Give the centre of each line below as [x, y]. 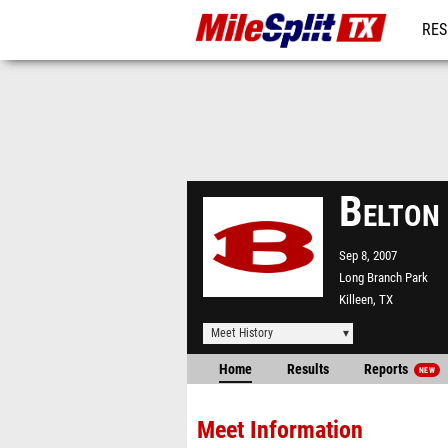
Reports [387, 369]
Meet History [242, 333]
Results [308, 369]
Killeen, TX [366, 299]
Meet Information [280, 430]
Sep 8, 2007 [368, 255]
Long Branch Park [383, 277]
